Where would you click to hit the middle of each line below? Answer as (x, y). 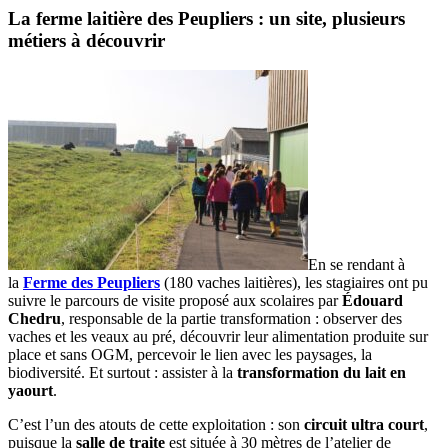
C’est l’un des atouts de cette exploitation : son (156, 425)
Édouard (372, 301)
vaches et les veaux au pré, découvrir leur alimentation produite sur (218, 337)
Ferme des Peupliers (91, 283)
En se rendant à (356, 265)
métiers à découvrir (86, 40)
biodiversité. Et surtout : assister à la (122, 373)
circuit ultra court (364, 425)
